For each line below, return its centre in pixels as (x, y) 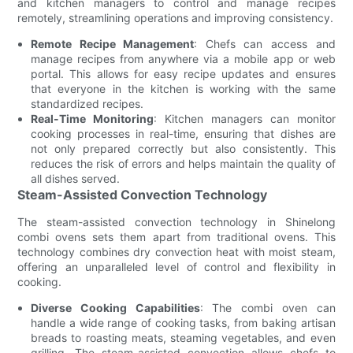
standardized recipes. (87, 103)
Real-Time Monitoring (93, 118)
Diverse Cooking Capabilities (115, 307)
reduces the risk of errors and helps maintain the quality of (183, 163)
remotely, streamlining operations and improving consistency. (176, 17)
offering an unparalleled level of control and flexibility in (176, 266)
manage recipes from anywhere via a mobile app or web (183, 58)
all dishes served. (76, 178)
